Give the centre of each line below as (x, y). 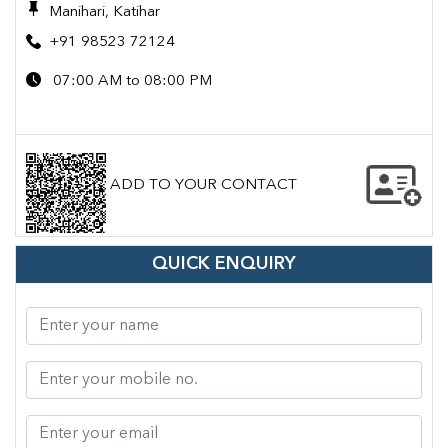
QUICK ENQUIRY (224, 264)
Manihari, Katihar (104, 12)
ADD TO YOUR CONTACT (203, 185)
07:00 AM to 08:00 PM (132, 82)
